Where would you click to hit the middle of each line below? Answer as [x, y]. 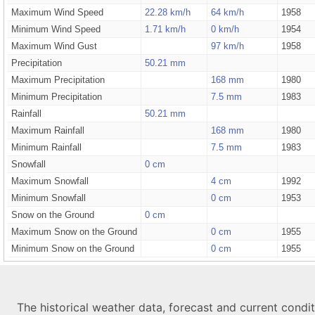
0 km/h [225, 29]
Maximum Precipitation [58, 80]
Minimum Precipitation [56, 97]
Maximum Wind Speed [57, 12]
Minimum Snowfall [48, 198]
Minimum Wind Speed [56, 29]
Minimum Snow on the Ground [72, 249]
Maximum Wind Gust [54, 46]
